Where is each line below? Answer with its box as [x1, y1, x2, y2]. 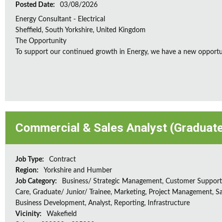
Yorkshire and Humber [44, 167, 112, 174]
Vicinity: [15, 211, 43, 218]
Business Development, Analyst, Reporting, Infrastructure [15, 200, 190, 207]
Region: [15, 167, 40, 174]
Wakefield [47, 211, 77, 218]
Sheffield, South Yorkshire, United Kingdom [15, 27, 146, 34]
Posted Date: [15, 1, 56, 8]
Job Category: [15, 178, 58, 185]
